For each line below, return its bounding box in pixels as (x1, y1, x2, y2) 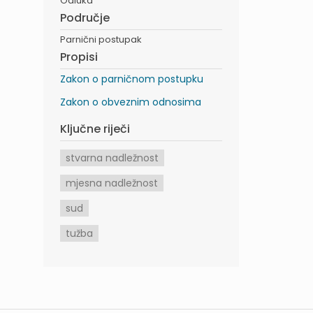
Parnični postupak (60, 32, 142, 46)
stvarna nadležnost (66, 150, 159, 165)
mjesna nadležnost (66, 175, 158, 190)
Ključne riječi (60, 120, 130, 137)
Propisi (60, 48, 98, 65)
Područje (60, 9, 110, 26)
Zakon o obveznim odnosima (60, 94, 201, 109)
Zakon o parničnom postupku (60, 71, 203, 86)
